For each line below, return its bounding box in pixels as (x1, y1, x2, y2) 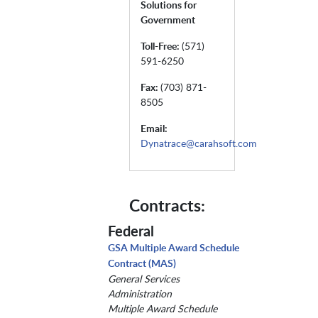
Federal (107, 220, 154, 241)
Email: (141, 121, 168, 135)
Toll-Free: (141, 38, 182, 53)
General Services (107, 271, 180, 285)
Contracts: (129, 193, 214, 216)
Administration (107, 286, 172, 300)
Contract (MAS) (107, 256, 176, 270)
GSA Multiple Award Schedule (107, 240, 239, 254)
